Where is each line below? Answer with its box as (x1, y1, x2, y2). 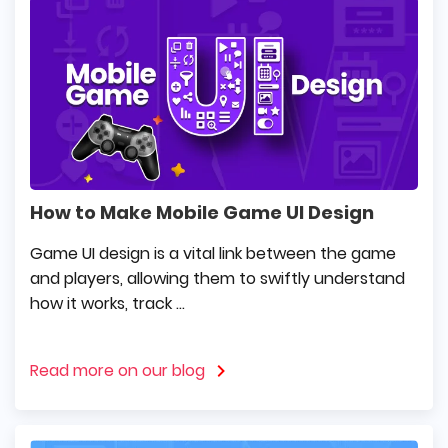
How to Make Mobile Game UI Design (30, 200, 374, 226)
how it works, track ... (30, 292, 185, 316)
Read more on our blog (30, 359, 205, 383)
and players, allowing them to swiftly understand (30, 267, 405, 291)
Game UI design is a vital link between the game (30, 242, 396, 266)
